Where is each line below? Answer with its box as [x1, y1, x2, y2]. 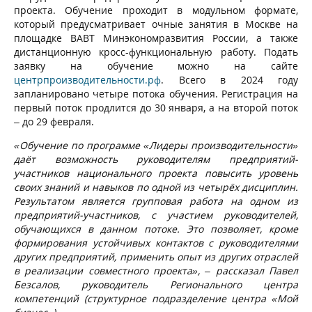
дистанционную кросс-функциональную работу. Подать [14, 45, 298, 58]
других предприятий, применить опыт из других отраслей [14, 249, 298, 263]
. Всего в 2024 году [161, 72, 298, 86]
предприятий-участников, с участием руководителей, [14, 208, 298, 221]
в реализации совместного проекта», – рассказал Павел [14, 263, 298, 277]
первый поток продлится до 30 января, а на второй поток [14, 100, 298, 114]
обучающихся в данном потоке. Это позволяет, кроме [14, 221, 298, 235]
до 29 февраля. [22, 114, 94, 128]
